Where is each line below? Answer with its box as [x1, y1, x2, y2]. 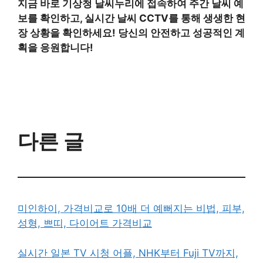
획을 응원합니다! [18, 41, 93, 53]
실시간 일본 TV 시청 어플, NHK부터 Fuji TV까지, [18, 247, 238, 259]
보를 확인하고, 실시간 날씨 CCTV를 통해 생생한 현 [18, 12, 245, 24]
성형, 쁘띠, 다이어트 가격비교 [18, 217, 152, 230]
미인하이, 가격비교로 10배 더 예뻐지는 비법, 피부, [18, 203, 245, 215]
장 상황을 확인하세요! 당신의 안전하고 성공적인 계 [18, 26, 245, 39]
